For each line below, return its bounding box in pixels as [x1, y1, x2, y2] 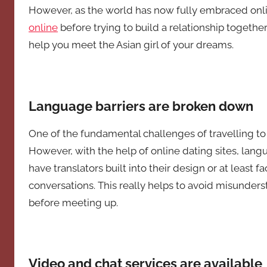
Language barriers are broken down [29, 98, 256, 114]
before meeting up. [29, 196, 118, 209]
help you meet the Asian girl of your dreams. [29, 39, 234, 51]
